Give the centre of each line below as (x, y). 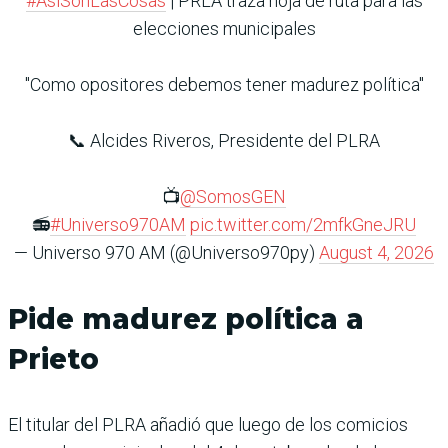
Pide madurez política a (186, 319)
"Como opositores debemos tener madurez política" (224, 85)
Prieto (53, 359)
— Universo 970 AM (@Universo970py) (166, 253)
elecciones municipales (224, 29)
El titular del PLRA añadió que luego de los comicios (208, 425)
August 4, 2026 (376, 253)
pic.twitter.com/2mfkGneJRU (303, 225)
